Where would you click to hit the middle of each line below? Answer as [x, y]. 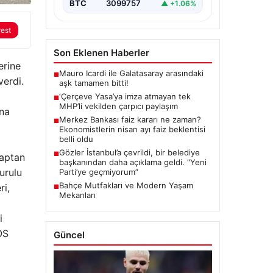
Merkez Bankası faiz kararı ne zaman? [130, 120]
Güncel [69, 235]
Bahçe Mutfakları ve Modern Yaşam [126, 186]
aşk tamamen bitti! [94, 83]
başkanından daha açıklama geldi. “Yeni [133, 162]
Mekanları [77, 195]
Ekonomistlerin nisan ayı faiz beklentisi [132, 129]
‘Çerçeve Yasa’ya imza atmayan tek [125, 97]
